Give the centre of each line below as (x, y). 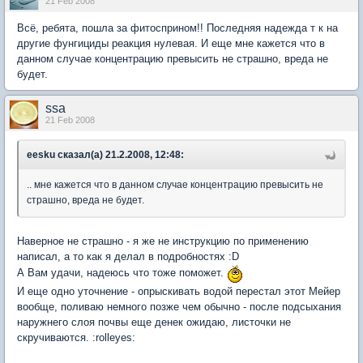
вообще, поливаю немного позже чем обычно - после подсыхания (179, 307)
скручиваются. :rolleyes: (76, 337)
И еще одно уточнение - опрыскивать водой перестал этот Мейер (179, 291)
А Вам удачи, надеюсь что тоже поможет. (122, 273)
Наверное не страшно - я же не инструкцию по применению (163, 241)
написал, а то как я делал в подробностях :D (128, 256)
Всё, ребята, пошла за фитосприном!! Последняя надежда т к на (177, 28)
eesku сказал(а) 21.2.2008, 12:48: (105, 155)
